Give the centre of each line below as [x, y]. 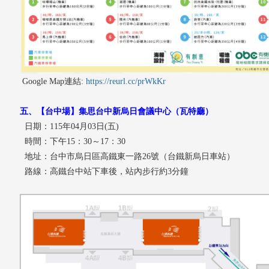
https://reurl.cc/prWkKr [126, 81]
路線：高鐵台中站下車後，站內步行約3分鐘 [104, 171]
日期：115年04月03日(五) [69, 126]
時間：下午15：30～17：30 [73, 141]
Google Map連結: [53, 81]
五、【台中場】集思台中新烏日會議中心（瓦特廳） [116, 111]
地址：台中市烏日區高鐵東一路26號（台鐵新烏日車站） [127, 156]
